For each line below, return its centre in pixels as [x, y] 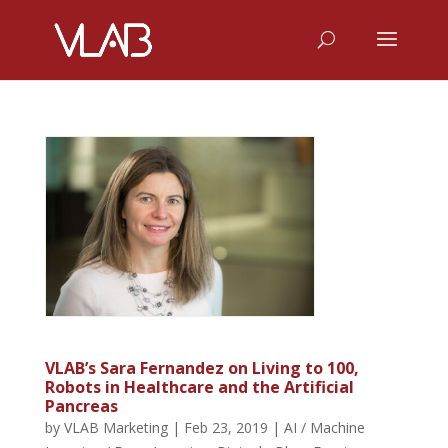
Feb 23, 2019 [225, 427]
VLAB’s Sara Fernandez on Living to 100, [201, 367]
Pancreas [81, 405]
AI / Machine [324, 427]
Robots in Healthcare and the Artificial [199, 386]
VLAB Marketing [115, 427]
